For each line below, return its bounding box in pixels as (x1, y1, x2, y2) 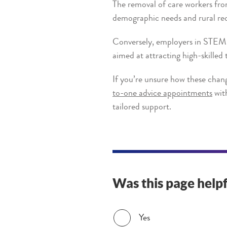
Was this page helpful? (113, 204, 192, 214)
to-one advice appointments (112, 89, 212, 98)
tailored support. (112, 102, 171, 112)
